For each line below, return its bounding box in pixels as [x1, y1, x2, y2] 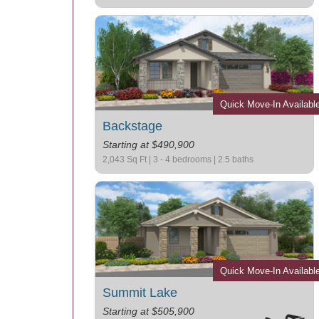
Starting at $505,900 [103, 305, 194, 318]
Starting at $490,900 [103, 139, 194, 151]
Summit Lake [103, 286, 177, 300]
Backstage [103, 119, 162, 134]
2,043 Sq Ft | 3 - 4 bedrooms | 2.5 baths [103, 155, 253, 165]
